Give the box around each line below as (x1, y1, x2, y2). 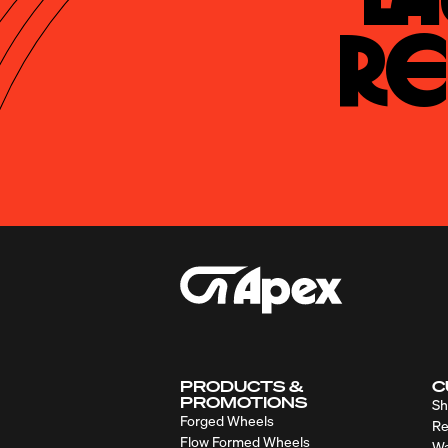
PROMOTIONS (180, 391, 307, 412)
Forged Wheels (180, 411, 274, 429)
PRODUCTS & (180, 375, 303, 396)
